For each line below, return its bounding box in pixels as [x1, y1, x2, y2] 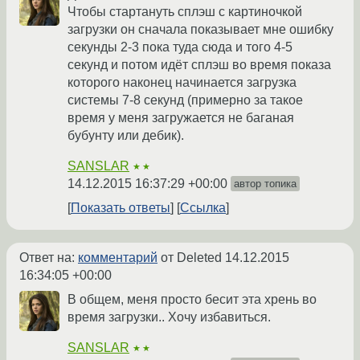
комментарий [78, 251, 157, 265]
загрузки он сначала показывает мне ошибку [67, 22, 333, 37]
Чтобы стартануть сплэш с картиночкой [67, 5, 302, 19]
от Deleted [157, 251, 225, 265]
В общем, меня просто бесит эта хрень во [67, 292, 317, 307]
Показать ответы [71, 201, 170, 215]
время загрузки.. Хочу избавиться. [67, 310, 271, 325]
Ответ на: [19, 251, 78, 265]
